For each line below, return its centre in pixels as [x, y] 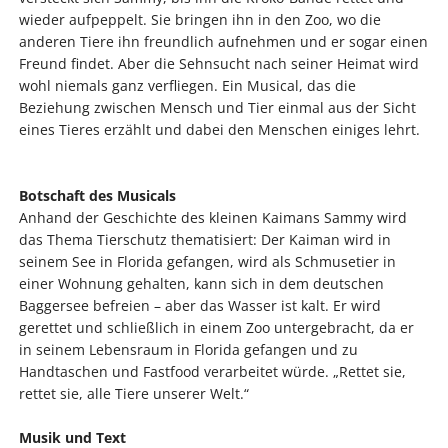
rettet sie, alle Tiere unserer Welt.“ [133, 394]
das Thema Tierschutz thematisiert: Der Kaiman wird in [204, 240]
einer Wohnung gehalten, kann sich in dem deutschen [201, 284]
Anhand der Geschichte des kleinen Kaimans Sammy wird [212, 218]
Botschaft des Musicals [101, 196]
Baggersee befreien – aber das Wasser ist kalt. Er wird [199, 306]
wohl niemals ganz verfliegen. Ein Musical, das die [187, 85]
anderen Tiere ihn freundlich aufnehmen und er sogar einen [223, 41]
